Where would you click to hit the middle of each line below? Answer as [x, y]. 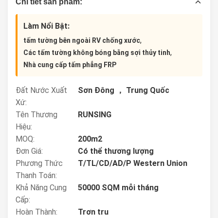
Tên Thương [36, 115]
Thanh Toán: [36, 175]
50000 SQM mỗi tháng [118, 188]
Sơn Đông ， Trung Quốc [124, 90]
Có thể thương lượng [116, 151]
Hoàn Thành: [36, 212]
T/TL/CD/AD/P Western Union [133, 163]
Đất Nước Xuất [41, 90]
